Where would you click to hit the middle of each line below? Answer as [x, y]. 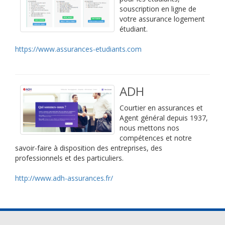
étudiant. [134, 29]
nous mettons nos [149, 128]
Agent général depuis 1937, [164, 118]
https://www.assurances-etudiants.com [78, 49]
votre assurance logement [162, 19]
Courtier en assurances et [161, 108]
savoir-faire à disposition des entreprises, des [89, 148]
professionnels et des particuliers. [69, 158]
